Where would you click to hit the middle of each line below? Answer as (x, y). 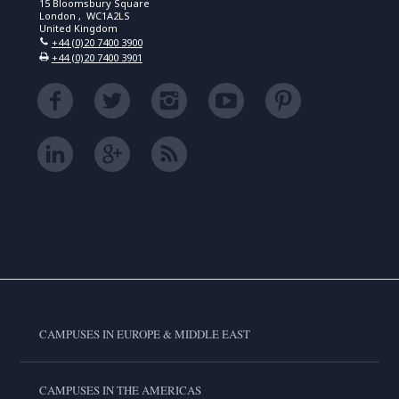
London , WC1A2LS (84, 16)
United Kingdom (78, 28)
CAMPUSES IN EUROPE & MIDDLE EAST (144, 334)
